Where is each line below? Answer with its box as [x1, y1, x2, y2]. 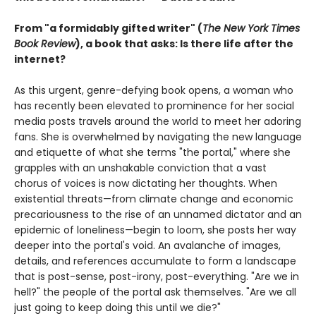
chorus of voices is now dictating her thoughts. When [14, 176, 277, 190]
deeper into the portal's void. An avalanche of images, [14, 238, 281, 253]
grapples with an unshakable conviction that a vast [14, 160, 267, 175]
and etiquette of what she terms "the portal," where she [14, 145, 291, 159]
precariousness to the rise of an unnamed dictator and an [14, 207, 302, 221]
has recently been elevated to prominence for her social [14, 98, 294, 113]
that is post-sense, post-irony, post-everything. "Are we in [14, 269, 299, 284]
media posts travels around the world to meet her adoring [14, 114, 301, 128]
